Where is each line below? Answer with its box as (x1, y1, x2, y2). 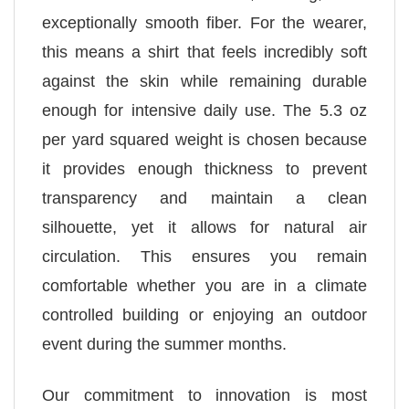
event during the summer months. (42, 335, 287, 354)
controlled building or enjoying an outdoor (42, 306, 367, 325)
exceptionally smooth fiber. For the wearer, (42, 14, 367, 33)
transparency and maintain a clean (42, 189, 367, 208)
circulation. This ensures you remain (42, 247, 367, 267)
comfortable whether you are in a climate (42, 277, 367, 296)
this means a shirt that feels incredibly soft (42, 43, 367, 62)
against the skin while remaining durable (42, 72, 367, 91)
